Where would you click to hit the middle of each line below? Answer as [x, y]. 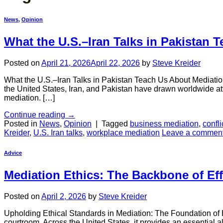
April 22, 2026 [115, 63]
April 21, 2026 [66, 63]
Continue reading [36, 115]
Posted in [22, 124]
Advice [13, 153]
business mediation [164, 124]
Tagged [116, 124]
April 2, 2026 [64, 197]
